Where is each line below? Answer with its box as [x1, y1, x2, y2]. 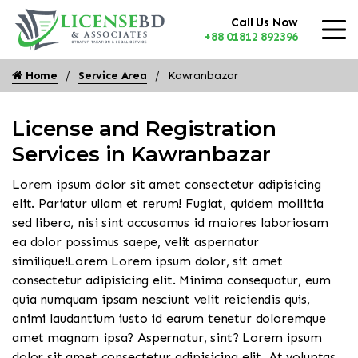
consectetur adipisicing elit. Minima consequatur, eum [12, 272, 331, 288]
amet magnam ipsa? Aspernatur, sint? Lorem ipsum [12, 329, 322, 345]
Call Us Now [231, 14, 299, 30]
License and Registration [12, 115, 277, 141]
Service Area [78, 68, 147, 82]
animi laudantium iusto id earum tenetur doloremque [12, 310, 326, 326]
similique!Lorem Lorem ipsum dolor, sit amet [12, 253, 284, 268]
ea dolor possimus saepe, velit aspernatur [12, 233, 259, 249]
